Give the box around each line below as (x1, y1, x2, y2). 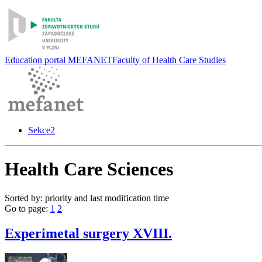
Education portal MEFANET (5, 55, 112, 65)
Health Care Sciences (5, 158, 173, 180)
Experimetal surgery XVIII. (5, 225, 172, 241)
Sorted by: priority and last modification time (5, 192, 169, 203)
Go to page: (5, 203, 50, 213)
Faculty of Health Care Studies (112, 55, 226, 65)
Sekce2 (28, 125, 55, 135)
